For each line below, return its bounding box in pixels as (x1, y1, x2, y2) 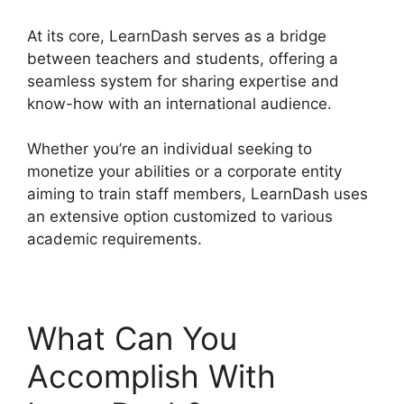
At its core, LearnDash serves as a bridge (27, 26, 326, 45)
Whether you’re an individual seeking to (27, 140, 312, 159)
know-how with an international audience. (27, 94, 332, 113)
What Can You (27, 319, 237, 358)
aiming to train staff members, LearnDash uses (27, 185, 368, 204)
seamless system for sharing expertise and (27, 71, 339, 90)
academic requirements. (27, 230, 202, 249)
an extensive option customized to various (27, 207, 333, 226)
